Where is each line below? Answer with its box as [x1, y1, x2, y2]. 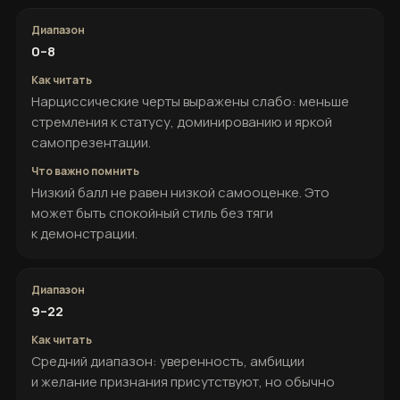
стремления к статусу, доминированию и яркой [31, 112, 332, 131]
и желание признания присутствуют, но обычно [31, 372, 335, 391]
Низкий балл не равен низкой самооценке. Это [31, 183, 329, 202]
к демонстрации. [31, 224, 137, 243]
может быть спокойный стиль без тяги [31, 204, 273, 222]
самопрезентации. [31, 133, 151, 152]
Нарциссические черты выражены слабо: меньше [31, 92, 349, 111]
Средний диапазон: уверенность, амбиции [31, 352, 304, 371]
